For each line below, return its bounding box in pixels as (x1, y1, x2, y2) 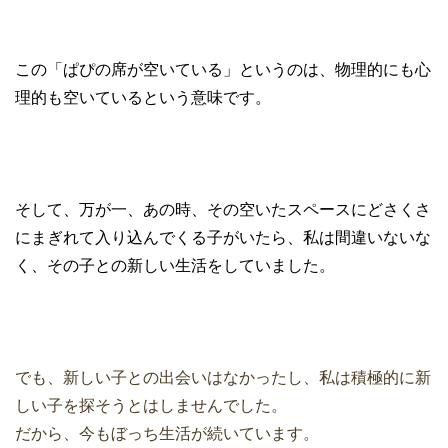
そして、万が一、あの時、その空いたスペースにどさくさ (15, 201, 431, 219)
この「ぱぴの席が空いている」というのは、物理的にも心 (15, 61, 431, 79)
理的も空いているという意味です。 (15, 89, 271, 107)
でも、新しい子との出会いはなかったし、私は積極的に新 (15, 369, 431, 387)
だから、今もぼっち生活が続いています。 (15, 425, 319, 443)
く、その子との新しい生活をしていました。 (15, 257, 335, 275)
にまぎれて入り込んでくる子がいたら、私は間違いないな (15, 229, 431, 247)
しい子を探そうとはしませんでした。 (15, 397, 287, 415)
